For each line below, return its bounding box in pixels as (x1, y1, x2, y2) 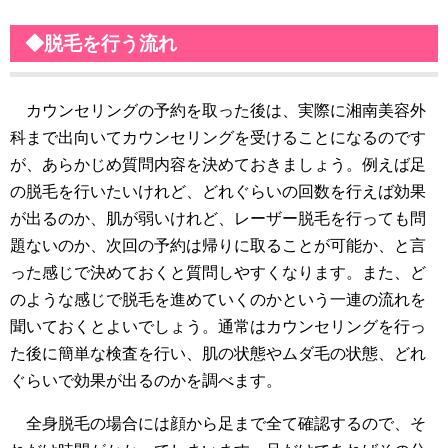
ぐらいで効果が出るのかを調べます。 (10, 372, 282, 390)
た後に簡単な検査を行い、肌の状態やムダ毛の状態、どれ (10, 345, 426, 363)
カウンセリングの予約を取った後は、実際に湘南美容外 (10, 102, 426, 120)
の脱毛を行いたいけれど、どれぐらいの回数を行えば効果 (10, 183, 426, 201)
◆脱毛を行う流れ (25, 33, 177, 55)
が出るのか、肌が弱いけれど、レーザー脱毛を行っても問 (10, 210, 426, 228)
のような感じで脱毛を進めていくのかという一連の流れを (10, 291, 426, 309)
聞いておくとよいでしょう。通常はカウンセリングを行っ (10, 318, 426, 336)
